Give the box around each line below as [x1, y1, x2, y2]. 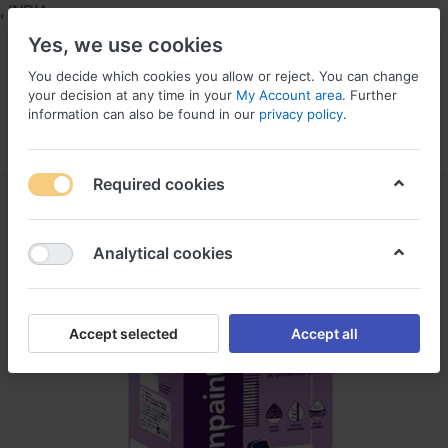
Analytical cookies [93, 243, 233, 264]
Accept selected [69, 325, 178, 342]
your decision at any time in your [28, 87, 236, 103]
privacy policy [259, 106, 343, 122]
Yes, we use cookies [28, 33, 223, 57]
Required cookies [93, 173, 225, 194]
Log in [150, 136, 185, 152]
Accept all [291, 325, 358, 342]
